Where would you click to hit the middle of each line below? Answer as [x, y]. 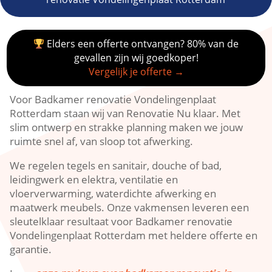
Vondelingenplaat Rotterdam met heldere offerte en [134, 235]
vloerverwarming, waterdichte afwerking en [113, 193]
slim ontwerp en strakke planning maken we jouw [127, 127]
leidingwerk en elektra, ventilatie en [94, 179]
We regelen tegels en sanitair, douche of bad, [116, 165]
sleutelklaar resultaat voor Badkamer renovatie [121, 221]
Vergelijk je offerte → [136, 72]
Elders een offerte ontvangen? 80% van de [142, 44]
